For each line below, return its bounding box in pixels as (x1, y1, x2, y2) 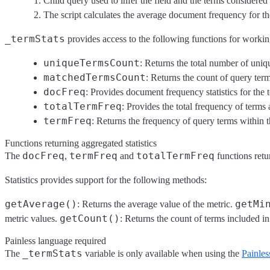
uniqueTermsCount (43, 57, 140, 69)
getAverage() (5, 198, 77, 210)
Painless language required (5, 235, 106, 246)
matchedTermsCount (43, 71, 146, 83)
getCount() (60, 212, 120, 224)
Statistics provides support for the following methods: (5, 174, 207, 185)
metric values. (5, 213, 60, 224)
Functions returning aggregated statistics (5, 137, 157, 148)
